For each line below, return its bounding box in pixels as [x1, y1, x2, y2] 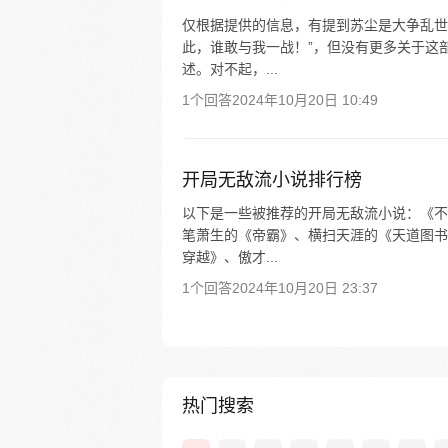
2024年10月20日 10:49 [232, 92, 378, 108]
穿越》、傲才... [182, 249, 278, 265]
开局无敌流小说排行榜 [182, 170, 362, 190]
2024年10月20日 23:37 [232, 280, 378, 296]
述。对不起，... [182, 61, 278, 77]
